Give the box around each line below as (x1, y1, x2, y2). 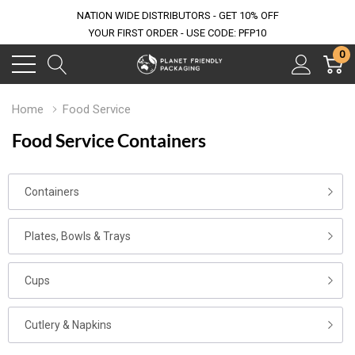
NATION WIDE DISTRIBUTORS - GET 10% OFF (76, 10, 279, 21)
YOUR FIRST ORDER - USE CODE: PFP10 (89, 27, 266, 39)
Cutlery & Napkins (25, 319, 112, 331)
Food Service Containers (12, 129, 206, 151)
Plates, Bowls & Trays (25, 230, 131, 242)
